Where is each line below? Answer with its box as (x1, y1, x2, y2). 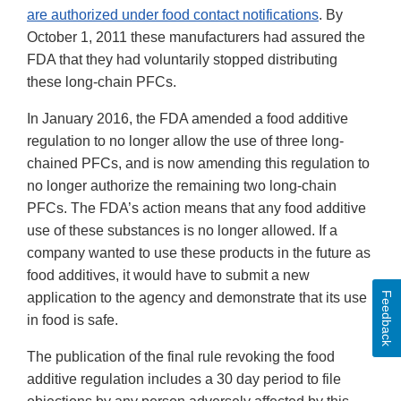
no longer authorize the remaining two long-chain (27, 178, 337, 194)
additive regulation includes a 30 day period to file (27, 371, 341, 388)
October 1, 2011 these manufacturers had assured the (27, 30, 365, 46)
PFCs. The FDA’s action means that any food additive (27, 200, 366, 217)
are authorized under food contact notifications (27, 7, 319, 23)
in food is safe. (27, 312, 118, 328)
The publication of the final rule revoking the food (27, 349, 335, 365)
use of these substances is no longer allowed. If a (27, 223, 337, 239)
